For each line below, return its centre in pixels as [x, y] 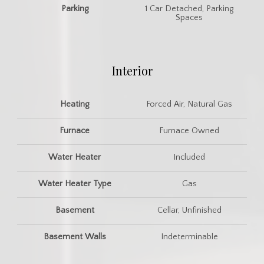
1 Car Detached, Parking [189, 9]
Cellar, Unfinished [189, 210]
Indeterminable [189, 237]
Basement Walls [75, 237]
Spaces [189, 17]
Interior [132, 70]
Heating [75, 104]
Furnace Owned [189, 131]
